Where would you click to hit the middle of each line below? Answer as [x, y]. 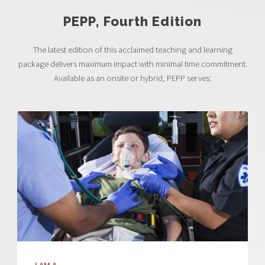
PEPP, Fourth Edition [132, 21]
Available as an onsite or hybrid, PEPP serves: [132, 78]
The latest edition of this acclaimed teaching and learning [132, 49]
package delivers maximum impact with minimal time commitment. [132, 64]
